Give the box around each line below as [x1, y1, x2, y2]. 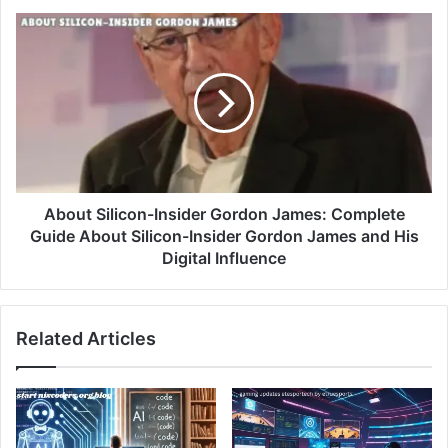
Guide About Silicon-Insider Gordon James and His [29, 225, 419, 246]
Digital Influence [162, 247, 286, 268]
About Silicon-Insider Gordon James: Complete [43, 203, 405, 224]
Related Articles [16, 327, 156, 349]
